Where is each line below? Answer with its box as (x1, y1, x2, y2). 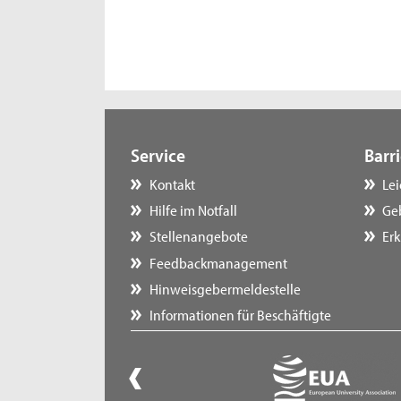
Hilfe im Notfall (149, 200, 237, 220)
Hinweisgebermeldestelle (149, 277, 301, 298)
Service (130, 142, 185, 166)
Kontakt (149, 173, 195, 193)
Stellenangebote (149, 226, 248, 246)
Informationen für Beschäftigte (149, 303, 331, 324)
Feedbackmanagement (149, 252, 287, 272)
